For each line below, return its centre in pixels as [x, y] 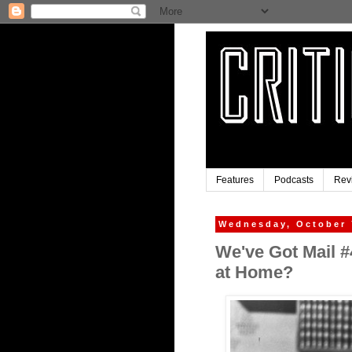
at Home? [254, 272]
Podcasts [294, 180]
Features [235, 180]
